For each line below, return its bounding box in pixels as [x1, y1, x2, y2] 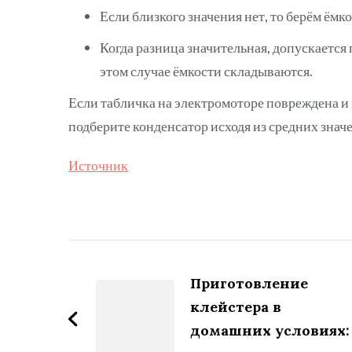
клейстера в [190, 297, 281, 316]
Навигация [68, 236, 223, 273]
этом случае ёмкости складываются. [100, 61, 313, 79]
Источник [68, 156, 128, 174]
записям [68, 304, 189, 341]
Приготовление [190, 273, 308, 292]
